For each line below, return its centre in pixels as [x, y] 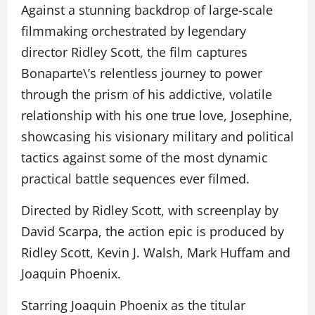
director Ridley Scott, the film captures [134, 52]
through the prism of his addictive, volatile [147, 95]
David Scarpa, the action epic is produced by [153, 232]
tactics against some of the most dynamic [144, 158]
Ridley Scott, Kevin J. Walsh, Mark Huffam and [156, 253]
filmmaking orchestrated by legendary [134, 31]
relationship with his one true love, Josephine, [157, 116]
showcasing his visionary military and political [157, 137]
